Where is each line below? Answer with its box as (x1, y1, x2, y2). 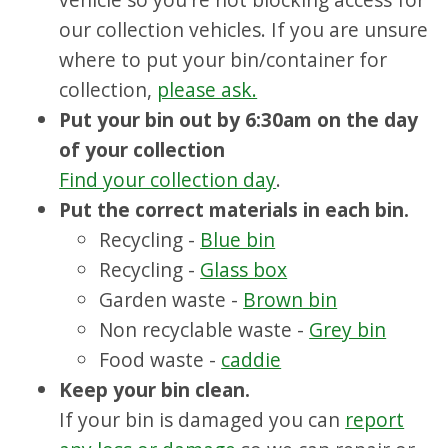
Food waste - (99, 346, 222, 374)
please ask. (157, 76, 258, 104)
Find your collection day (59, 166, 277, 194)
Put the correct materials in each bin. (59, 196, 410, 224)
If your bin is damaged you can (59, 406, 346, 434)
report (345, 406, 405, 434)
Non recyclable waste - (99, 316, 310, 344)
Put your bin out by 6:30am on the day (59, 106, 419, 134)
